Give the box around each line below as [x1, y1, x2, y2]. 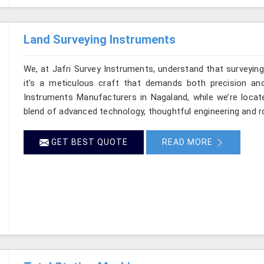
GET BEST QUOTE [48, 137, 128, 147]
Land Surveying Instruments [23, 32, 176, 47]
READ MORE [161, 137, 215, 147]
